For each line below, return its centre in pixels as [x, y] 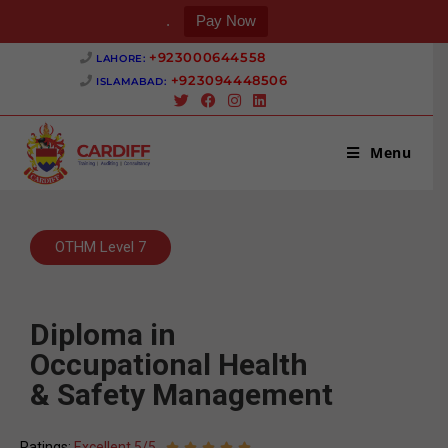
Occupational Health [169, 364]
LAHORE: [123, 58]
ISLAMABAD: [131, 81]
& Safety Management [181, 394]
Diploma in [103, 334]
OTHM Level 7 [100, 247]
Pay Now [226, 20]
